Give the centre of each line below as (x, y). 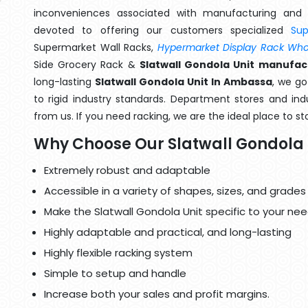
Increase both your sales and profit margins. (157, 294)
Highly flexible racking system (118, 253)
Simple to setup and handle (115, 273)
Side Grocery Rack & (87, 65)
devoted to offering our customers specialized (163, 30)
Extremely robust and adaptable (127, 170)
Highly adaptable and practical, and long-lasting (168, 232)
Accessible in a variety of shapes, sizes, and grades (175, 191)
